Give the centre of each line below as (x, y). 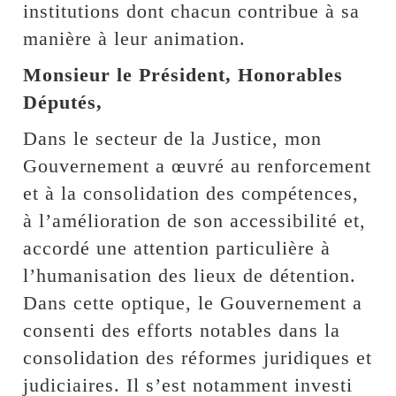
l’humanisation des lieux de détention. (190, 275)
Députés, (63, 102)
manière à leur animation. (135, 38)
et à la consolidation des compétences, (191, 193)
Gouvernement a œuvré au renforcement (198, 165)
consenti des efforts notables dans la (182, 330)
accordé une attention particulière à (177, 247)
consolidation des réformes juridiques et (198, 357)
